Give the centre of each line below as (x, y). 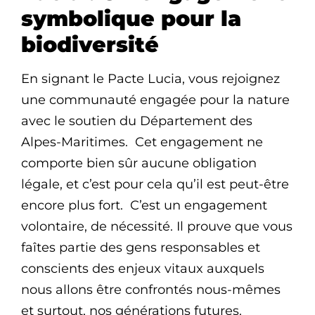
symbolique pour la (131, 19)
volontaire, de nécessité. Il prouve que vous (157, 227)
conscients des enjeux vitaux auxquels (143, 269)
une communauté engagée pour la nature (155, 100)
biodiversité (90, 45)
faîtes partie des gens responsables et (141, 248)
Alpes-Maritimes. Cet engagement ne (142, 142)
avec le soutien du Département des (137, 121)
